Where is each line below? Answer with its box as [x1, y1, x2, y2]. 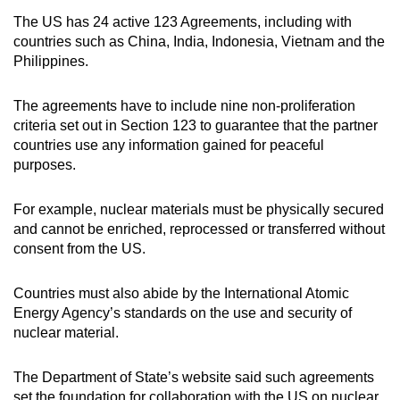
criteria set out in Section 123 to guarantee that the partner [13, 117, 378, 133]
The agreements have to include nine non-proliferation [13, 97, 355, 113]
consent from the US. [13, 240, 149, 256]
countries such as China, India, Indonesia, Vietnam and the [13, 33, 385, 49]
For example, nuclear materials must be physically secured [13, 201, 384, 217]
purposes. [13, 156, 76, 172]
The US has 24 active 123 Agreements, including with [13, 13, 352, 29]
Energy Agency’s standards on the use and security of [13, 304, 352, 321]
